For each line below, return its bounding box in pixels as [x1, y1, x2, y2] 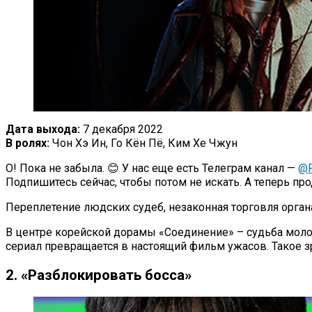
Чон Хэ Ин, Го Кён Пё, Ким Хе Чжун [49, 136, 237, 150]
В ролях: [6, 136, 49, 150]
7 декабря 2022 [80, 123, 163, 136]
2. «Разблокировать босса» [6, 266, 192, 283]
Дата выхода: [6, 123, 80, 136]
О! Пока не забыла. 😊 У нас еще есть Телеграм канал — [6, 162, 298, 175]
